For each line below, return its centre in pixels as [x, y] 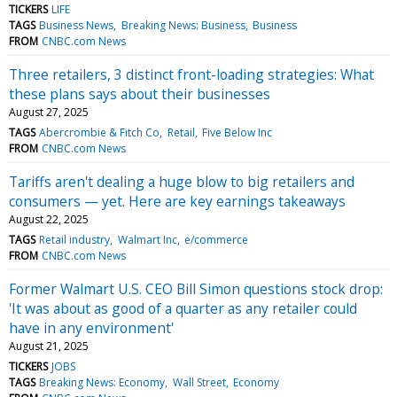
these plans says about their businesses [140, 93]
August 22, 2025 [49, 219]
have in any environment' [91, 327]
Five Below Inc [237, 132]
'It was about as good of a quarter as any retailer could [183, 308]
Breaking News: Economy [102, 382]
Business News [77, 25]
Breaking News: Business [183, 25]
